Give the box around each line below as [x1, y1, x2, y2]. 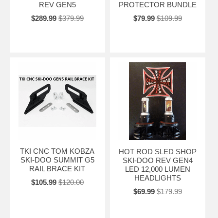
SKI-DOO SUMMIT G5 [20, 155, 94, 164]
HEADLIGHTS [134, 173, 181, 182]
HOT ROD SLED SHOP [118, 147, 197, 156]
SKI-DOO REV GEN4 [122, 156, 193, 164]
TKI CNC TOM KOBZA [20, 146, 95, 155]
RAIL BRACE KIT [29, 164, 86, 173]
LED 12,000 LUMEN [125, 164, 190, 173]
